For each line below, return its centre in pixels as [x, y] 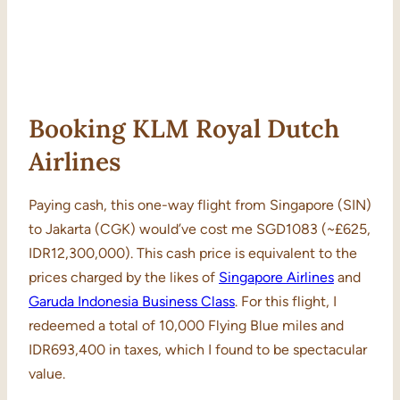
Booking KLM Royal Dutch [184, 129]
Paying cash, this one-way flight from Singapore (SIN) [200, 205]
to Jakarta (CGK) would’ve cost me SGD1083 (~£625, [200, 229]
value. [47, 374]
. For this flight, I [286, 302]
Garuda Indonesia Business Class [132, 302]
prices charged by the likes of [124, 278]
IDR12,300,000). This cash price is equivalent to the [193, 254]
